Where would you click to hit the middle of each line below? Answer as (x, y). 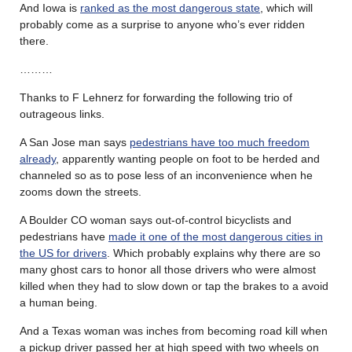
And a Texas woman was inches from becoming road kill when (174, 331)
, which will (286, 8)
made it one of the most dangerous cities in (216, 237)
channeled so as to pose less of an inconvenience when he (166, 176)
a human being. (59, 303)
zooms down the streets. (81, 192)
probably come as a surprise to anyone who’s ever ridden (162, 25)
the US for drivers (63, 253)
